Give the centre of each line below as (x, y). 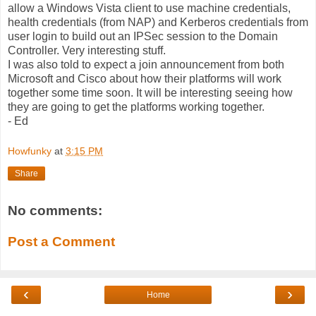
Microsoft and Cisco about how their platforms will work (145, 78)
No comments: (55, 211)
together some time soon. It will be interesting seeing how (150, 92)
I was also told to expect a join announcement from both (146, 64)
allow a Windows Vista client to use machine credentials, (149, 8)
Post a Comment (61, 241)
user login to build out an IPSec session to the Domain (143, 36)
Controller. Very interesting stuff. (87, 50)
